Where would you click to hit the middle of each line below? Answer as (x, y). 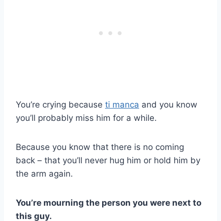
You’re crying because (60, 105)
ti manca (122, 105)
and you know (168, 105)
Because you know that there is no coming (100, 147)
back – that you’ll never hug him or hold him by (108, 161)
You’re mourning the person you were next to (109, 203)
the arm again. (44, 174)
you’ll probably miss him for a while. (86, 118)
